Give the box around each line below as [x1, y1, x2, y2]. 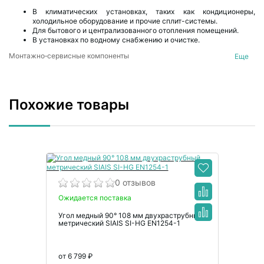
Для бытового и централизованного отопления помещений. [32, 26, 239, 35]
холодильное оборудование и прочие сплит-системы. [32, 16, 217, 25]
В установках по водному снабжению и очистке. [32, 35, 200, 44]
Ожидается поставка [58, 193, 131, 203]
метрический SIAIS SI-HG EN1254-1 [58, 219, 180, 228]
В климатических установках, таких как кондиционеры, [32, 7, 255, 16]
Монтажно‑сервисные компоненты [9, 51, 129, 60]
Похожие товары [9, 96, 129, 114]
